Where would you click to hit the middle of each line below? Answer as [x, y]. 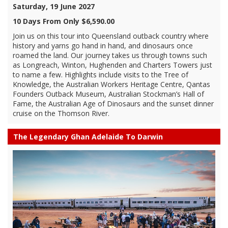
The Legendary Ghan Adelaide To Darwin [88, 136]
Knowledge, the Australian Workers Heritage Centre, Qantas [111, 84]
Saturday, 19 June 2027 [54, 6]
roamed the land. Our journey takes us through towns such [110, 55]
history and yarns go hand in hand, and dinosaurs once [103, 45]
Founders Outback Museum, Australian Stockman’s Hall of [108, 94]
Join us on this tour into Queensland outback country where [111, 36]
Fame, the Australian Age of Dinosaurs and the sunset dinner [113, 103]
